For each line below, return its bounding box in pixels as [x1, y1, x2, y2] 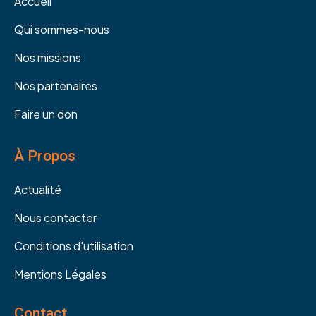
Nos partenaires [14, 78, 97, 93]
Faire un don [14, 106, 78, 121]
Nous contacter [14, 209, 97, 225]
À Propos [14, 147, 75, 164]
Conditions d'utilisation [14, 238, 133, 253]
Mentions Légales [14, 266, 107, 281]
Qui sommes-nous [14, 21, 109, 37]
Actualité [14, 181, 61, 197]
